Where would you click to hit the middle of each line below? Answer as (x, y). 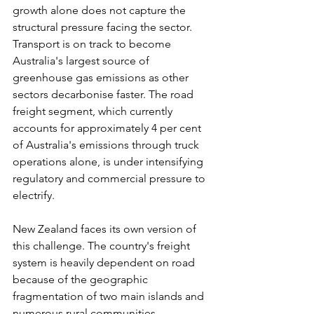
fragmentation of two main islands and (110, 296)
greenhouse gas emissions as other (102, 77)
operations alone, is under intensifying (109, 161)
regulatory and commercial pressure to (110, 178)
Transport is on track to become (93, 43)
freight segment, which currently (94, 111)
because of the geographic (82, 279)
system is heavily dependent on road (105, 262)
